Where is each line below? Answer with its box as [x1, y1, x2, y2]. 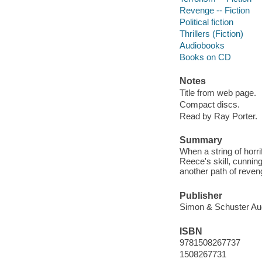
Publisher [179, 190, 222, 201]
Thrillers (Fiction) [179, 28, 243, 39]
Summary [179, 135, 222, 145]
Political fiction [179, 16, 233, 27]
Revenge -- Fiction [179, 5, 250, 15]
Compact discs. [179, 99, 240, 109]
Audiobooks [179, 40, 225, 50]
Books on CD [179, 51, 231, 62]
